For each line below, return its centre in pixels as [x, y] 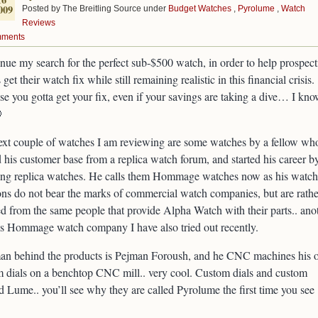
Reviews [39, 23]
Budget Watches [200, 9]
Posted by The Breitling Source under [95, 9]
